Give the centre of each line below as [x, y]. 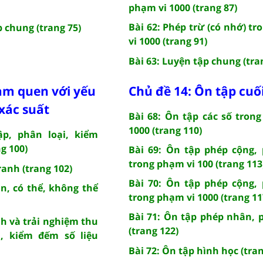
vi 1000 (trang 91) [168, 41]
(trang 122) [154, 230]
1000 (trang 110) [165, 130]
